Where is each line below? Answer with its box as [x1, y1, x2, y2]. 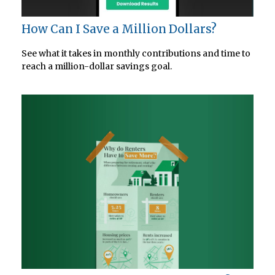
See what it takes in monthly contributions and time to [21, 48, 250, 60]
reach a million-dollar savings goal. [21, 61, 172, 72]
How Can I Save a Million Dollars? [21, 21, 217, 36]
